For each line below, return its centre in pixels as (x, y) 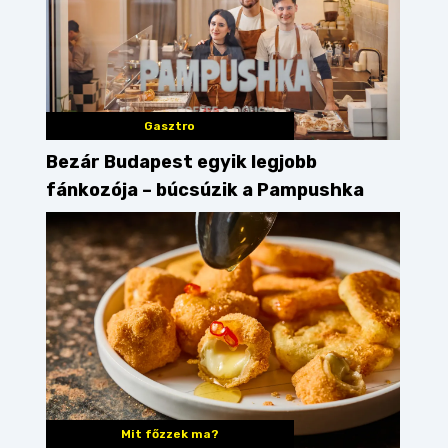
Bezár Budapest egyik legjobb (181, 162)
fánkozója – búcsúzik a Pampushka (205, 190)
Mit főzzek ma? (169, 434)
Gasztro (170, 126)
